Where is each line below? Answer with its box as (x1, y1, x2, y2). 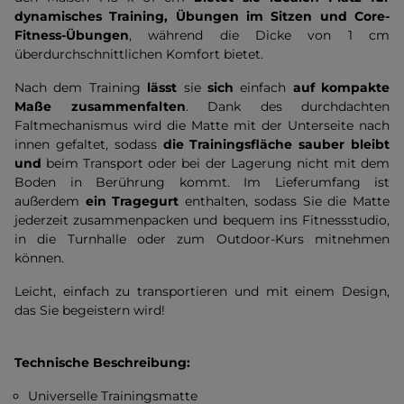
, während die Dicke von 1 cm (129, 27, 390, 43)
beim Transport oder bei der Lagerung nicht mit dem (46, 155, 390, 171)
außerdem (14, 193, 86, 209)
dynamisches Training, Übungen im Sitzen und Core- (14, 8, 390, 24)
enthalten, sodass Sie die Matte (179, 193, 390, 209)
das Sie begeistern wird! (14, 302, 165, 318)
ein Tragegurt (85, 193, 179, 209)
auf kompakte (292, 79, 390, 96)
